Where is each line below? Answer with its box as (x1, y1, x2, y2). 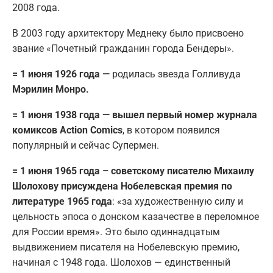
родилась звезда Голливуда (112, 68, 241, 80)
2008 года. (12, 2, 60, 14)
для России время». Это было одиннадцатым (12, 226, 220, 238)
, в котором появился (122, 124, 220, 136)
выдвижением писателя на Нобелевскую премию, (12, 241, 239, 253)
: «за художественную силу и (112, 196, 243, 208)
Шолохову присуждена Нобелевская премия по (12, 180, 232, 193)
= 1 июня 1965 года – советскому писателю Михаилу (12, 165, 254, 177)
